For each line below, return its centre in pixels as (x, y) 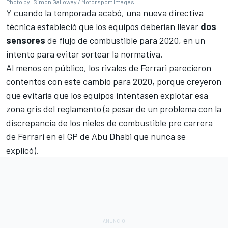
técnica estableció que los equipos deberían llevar (103, 27)
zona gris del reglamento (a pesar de (76, 109)
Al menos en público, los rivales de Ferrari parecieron (109, 68)
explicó (20, 150)
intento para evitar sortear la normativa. (85, 54)
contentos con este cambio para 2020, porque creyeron (114, 82)
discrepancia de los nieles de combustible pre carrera (109, 123)
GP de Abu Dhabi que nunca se (126, 137)
